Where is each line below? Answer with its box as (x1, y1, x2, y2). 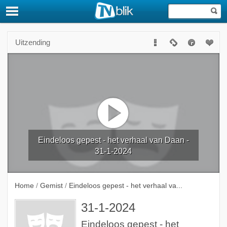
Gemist (40, 181, 63, 190)
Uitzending (15, 37, 50, 47)
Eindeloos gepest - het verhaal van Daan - (37, 135, 189, 144)
